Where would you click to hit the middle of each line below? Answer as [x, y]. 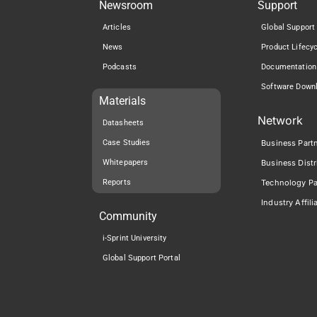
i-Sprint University [134, 238]
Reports [116, 183]
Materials [122, 101]
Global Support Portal [141, 258]
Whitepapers [125, 163]
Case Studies [126, 143]
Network [281, 121]
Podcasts [119, 67]
